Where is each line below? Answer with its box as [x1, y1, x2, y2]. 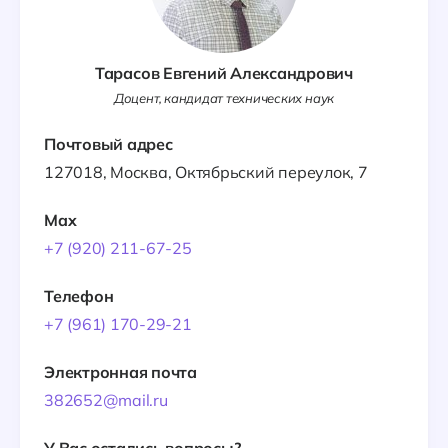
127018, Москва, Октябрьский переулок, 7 [44, 162, 368, 182]
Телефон [44, 286, 114, 306]
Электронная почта [44, 362, 197, 382]
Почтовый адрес [44, 134, 173, 154]
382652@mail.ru [44, 390, 168, 410]
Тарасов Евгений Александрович [94, 63, 354, 83]
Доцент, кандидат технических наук [113, 90, 335, 106]
